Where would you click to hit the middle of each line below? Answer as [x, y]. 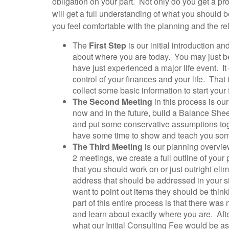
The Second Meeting [112, 101]
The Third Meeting [108, 146]
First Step [109, 45]
